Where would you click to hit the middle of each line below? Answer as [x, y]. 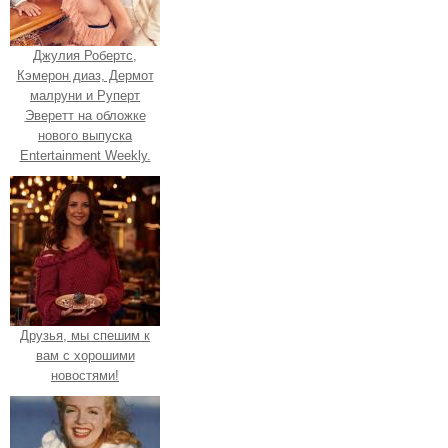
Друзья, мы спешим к [85, 336]
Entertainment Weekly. [85, 156]
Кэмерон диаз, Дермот [85, 76]
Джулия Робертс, [85, 56]
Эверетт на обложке [85, 116]
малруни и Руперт [85, 96]
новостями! [85, 376]
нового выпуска [85, 136]
